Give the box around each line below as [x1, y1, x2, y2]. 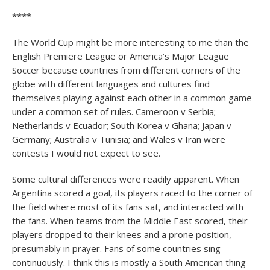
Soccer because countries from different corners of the [12, 64, 240, 76]
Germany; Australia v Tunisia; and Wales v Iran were [12, 133, 225, 145]
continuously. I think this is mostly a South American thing [12, 256, 246, 268]
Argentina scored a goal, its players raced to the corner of [12, 187, 253, 199]
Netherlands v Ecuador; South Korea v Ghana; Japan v [12, 119, 231, 131]
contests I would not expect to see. [12, 147, 160, 159]
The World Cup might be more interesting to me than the [12, 36, 249, 48]
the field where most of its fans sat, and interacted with [12, 201, 243, 213]
